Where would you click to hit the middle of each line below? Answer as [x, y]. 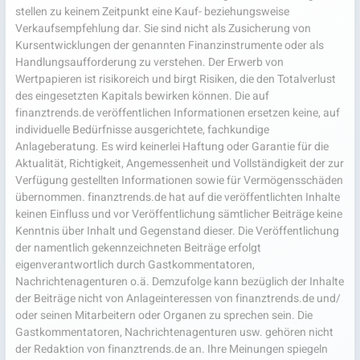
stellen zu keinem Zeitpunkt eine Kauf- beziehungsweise [152, 12]
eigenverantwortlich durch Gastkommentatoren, [135, 265]
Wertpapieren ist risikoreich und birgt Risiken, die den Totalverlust [176, 79]
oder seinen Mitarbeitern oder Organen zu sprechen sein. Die [164, 315]
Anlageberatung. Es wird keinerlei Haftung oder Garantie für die [172, 147]
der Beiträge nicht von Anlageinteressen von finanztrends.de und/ [178, 299]
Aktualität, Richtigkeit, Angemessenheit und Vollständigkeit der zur [180, 164]
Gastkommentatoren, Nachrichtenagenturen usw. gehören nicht [174, 332]
